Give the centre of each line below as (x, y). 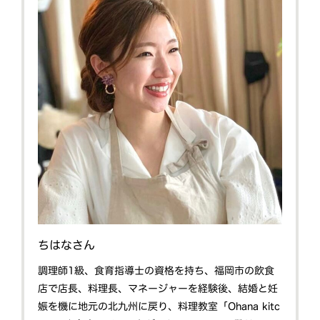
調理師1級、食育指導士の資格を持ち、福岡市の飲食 (156, 271)
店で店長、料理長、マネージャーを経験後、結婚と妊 (158, 289)
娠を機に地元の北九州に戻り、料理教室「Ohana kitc (159, 307)
